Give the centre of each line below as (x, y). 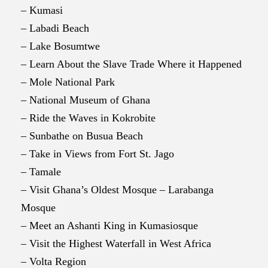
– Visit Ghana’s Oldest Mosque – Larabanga (117, 190)
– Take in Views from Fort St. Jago (98, 154)
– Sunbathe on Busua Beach (82, 136)
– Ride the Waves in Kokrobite (88, 118)
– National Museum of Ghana (86, 100)
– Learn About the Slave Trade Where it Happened (131, 64)
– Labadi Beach (55, 28)
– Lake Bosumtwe (60, 46)
